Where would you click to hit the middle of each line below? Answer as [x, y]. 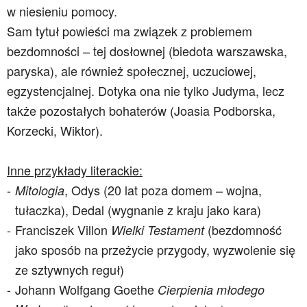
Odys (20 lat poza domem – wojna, [167, 190]
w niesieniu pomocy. [62, 11]
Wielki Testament [159, 230]
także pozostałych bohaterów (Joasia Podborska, [141, 110]
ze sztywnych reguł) [70, 269]
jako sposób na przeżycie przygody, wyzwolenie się [155, 249]
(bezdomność [245, 230]
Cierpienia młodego [211, 290]
